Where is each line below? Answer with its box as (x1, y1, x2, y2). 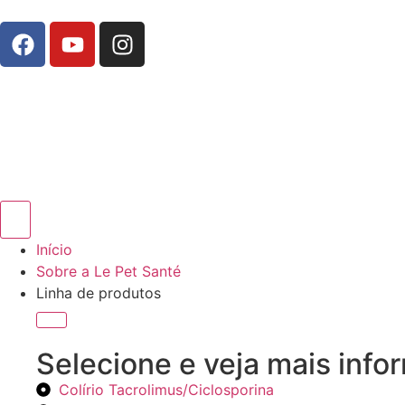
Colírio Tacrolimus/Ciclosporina (59, 381, 274, 399)
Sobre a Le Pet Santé (36, 262, 181, 280)
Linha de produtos (36, 284, 161, 302)
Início (36, 240, 72, 259)
